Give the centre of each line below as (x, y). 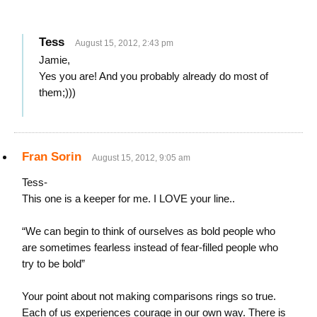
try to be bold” (53, 264)
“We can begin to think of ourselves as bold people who (149, 231)
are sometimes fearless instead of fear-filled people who (150, 247)
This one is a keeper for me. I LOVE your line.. (128, 198)
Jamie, (54, 60)
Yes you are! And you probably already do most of (154, 76)
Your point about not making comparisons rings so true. (149, 296)
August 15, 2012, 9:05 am (141, 158)
